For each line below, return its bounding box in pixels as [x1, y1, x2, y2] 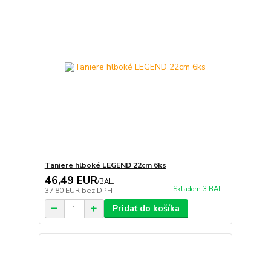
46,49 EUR [44, 173, 97, 188]
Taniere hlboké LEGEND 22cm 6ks [44, 160, 166, 170]
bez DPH [81, 186, 113, 195]
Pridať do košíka [112, 203, 180, 214]
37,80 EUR [44, 186, 82, 195]
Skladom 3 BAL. [172, 184, 224, 194]
